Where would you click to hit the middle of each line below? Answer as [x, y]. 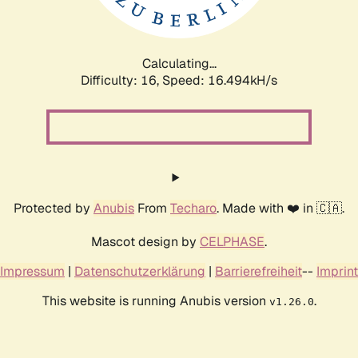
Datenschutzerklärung [140, 271]
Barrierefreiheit [259, 271]
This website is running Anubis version [155, 300]
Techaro [193, 208]
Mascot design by [145, 241]
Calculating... [179, 63]
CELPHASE [232, 241]
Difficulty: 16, [121, 80]
